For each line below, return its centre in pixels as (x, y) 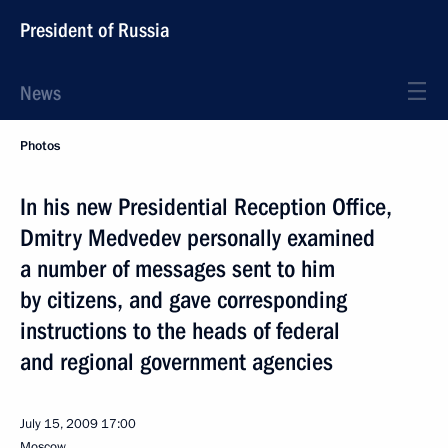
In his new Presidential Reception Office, (206, 207)
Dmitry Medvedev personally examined (197, 238)
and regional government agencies (176, 362)
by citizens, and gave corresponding (183, 300)
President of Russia (95, 30)
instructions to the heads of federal (180, 331)
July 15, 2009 (59, 424)
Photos (40, 146)
